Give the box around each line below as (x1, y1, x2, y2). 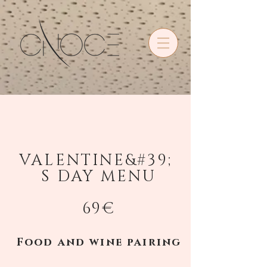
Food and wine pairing (16, 235, 182, 250)
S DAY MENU (41, 166, 157, 187)
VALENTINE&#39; (19, 150, 179, 171)
